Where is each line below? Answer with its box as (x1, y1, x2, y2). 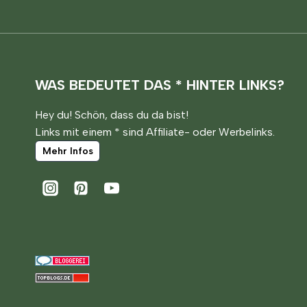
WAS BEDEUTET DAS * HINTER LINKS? (35, 76, 284, 93)
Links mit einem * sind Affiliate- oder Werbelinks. (35, 125, 275, 138)
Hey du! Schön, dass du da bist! (35, 108, 188, 121)
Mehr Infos (42, 145, 93, 158)
